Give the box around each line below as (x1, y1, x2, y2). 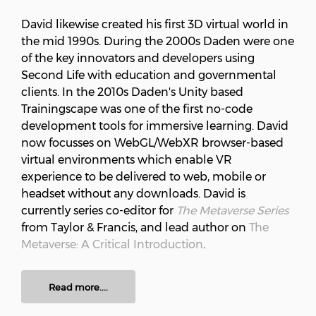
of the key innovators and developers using (21, 51, 255, 66)
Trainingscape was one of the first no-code (21, 102, 253, 116)
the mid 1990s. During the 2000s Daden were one (21, 35, 294, 49)
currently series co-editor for (21, 204, 176, 218)
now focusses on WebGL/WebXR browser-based (21, 136, 284, 150)
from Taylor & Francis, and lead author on (21, 221, 249, 235)
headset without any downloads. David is (21, 187, 245, 201)
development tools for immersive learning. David (21, 119, 288, 133)
